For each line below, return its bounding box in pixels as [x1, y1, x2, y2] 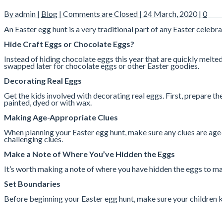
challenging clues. [4, 134, 63, 144]
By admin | [4, 9, 41, 19]
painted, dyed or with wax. [4, 98, 92, 108]
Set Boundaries [4, 179, 60, 189]
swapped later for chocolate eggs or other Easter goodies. [4, 61, 199, 71]
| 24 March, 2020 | [138, 9, 203, 19]
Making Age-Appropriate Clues [4, 112, 118, 122]
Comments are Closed [63, 9, 138, 19]
